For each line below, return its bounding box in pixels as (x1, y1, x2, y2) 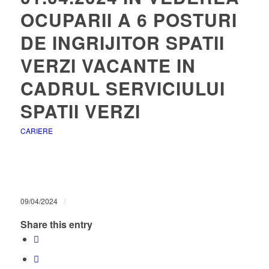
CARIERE (20, 125, 53, 136)
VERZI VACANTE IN (20, 52, 196, 78)
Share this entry (20, 217, 92, 232)
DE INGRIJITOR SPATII (20, 29, 225, 55)
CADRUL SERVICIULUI (20, 75, 225, 101)
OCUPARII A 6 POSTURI (20, 7, 237, 32)
